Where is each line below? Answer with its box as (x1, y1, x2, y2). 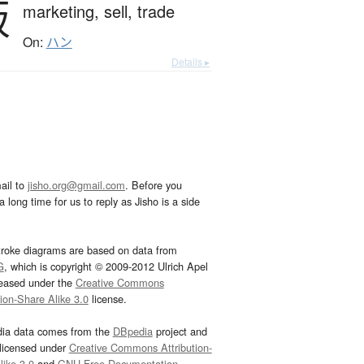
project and (152, 323, 207, 340)
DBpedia (112, 323, 153, 340)
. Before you (125, 177, 182, 193)
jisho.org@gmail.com (28, 177, 125, 193)
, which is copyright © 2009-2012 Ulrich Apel (3, 258, 208, 275)
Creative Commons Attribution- (68, 340, 212, 356)
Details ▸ (171, 54, 210, 69)
